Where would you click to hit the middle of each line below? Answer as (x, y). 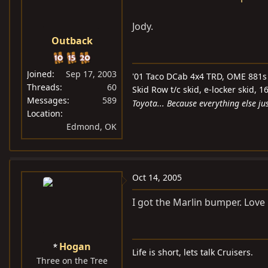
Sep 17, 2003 (91, 74)
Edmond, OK (92, 127)
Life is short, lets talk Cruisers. (193, 252)
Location (44, 114)
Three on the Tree (72, 261)
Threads (43, 87)
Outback (72, 41)
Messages (47, 100)
